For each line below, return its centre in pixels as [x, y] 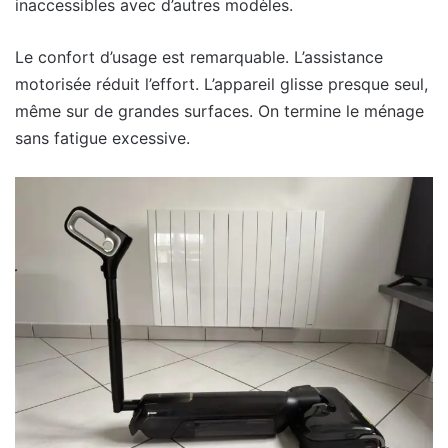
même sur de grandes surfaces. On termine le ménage [219, 111]
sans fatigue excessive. [102, 138]
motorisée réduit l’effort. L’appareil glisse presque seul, [221, 84]
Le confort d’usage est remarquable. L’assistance [199, 57]
